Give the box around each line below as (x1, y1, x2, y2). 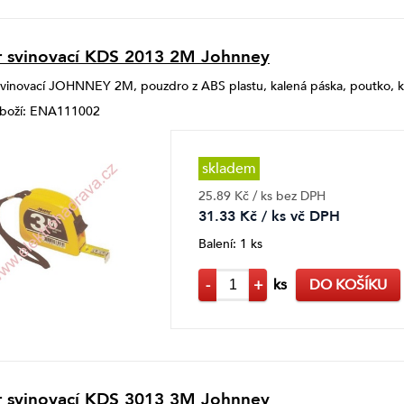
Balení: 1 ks (198, 235, 262, 253)
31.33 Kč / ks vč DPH (198, 207, 340, 227)
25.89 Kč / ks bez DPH (198, 188, 326, 206)
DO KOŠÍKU (309, 275, 387, 296)
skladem (202, 159, 256, 179)
